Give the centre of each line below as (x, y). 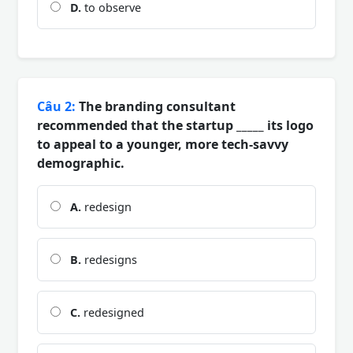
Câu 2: (56, 106)
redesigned (112, 312)
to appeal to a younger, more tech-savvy (163, 144)
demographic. (81, 163)
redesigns (109, 259)
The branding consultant (156, 106)
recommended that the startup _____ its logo (175, 125)
